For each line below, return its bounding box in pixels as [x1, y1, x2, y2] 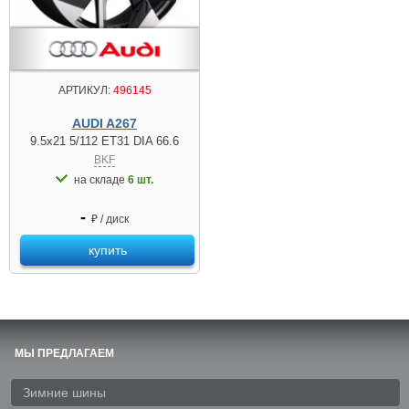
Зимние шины [23, 385, 106, 400]
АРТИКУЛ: [58, 84, 110, 97]
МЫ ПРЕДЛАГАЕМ [15, 347, 114, 360]
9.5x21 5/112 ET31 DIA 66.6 [30, 134, 179, 148]
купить [88, 243, 127, 257]
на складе [74, 173, 128, 186]
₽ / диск [89, 213, 129, 225]
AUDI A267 [72, 116, 137, 131]
